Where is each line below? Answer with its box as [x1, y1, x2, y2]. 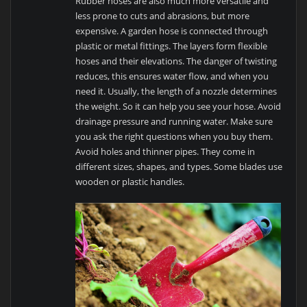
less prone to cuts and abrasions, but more [75, 10, 250, 23]
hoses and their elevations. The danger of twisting [75, 55, 278, 68]
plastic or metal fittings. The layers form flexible [75, 40, 268, 53]
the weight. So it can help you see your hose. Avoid [75, 100, 282, 113]
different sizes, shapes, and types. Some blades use [75, 160, 283, 173]
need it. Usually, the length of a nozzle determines [75, 85, 278, 98]
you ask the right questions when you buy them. [75, 130, 273, 143]
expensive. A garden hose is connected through [75, 25, 269, 38]
